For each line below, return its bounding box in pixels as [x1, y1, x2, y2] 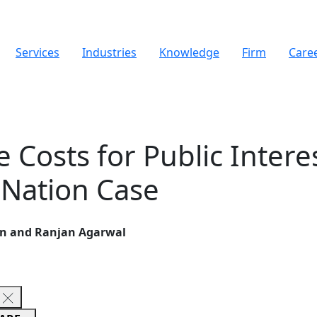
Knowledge [159, 45, 219, 60]
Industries [82, 45, 137, 60]
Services [16, 45, 59, 60]
